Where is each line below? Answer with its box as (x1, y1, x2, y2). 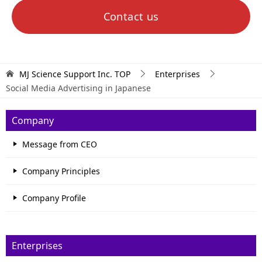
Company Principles (22, 166, 100, 177)
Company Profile (22, 192, 86, 204)
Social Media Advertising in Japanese (6, 82, 151, 94)
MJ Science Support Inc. (19, 68, 112, 80)
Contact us (103, 9, 159, 24)
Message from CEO (22, 139, 97, 150)
